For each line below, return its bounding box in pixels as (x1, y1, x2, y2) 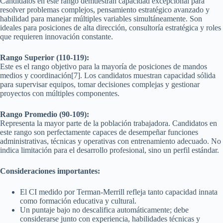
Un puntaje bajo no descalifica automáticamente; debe (20, 205, 189, 214)
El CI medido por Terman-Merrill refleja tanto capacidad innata (20, 187, 218, 196)
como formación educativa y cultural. (20, 196, 136, 205)
